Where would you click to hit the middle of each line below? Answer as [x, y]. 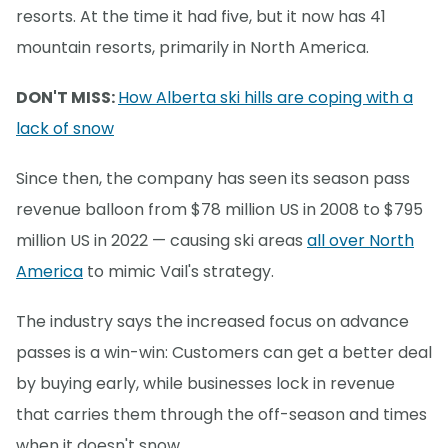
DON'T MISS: [67, 98]
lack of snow [65, 129]
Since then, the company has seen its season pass [213, 179]
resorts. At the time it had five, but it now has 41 [201, 17]
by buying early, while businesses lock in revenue [205, 384]
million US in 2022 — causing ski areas [161, 241]
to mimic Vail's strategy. [178, 272]
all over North [360, 241]
